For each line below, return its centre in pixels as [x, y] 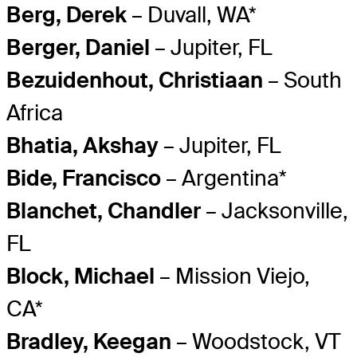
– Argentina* [224, 178]
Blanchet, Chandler [104, 211]
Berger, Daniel [78, 48]
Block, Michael [80, 277]
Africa [35, 113]
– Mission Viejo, [232, 277]
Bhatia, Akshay [82, 146]
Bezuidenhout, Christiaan [135, 80]
